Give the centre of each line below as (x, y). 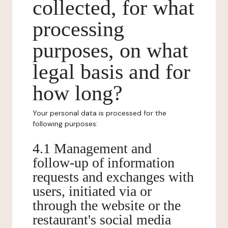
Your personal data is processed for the (99, 113)
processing (78, 29)
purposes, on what (110, 50)
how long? (78, 93)
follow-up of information (104, 163)
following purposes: (65, 124)
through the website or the (107, 205)
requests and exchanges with (113, 177)
